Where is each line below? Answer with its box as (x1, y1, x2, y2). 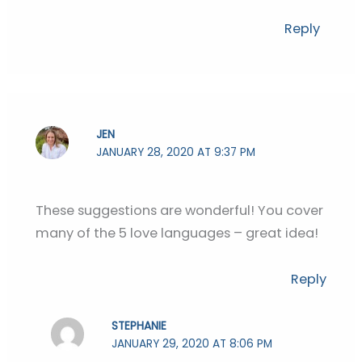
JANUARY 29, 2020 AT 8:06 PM (112, 335, 273, 351)
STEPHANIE (112, 318, 167, 334)
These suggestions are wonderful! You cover (35, 201, 323, 221)
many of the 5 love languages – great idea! (35, 224, 318, 243)
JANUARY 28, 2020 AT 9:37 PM (96, 145, 256, 161)
